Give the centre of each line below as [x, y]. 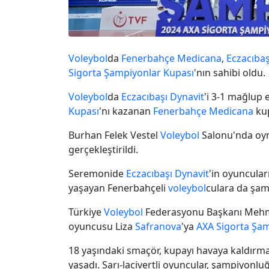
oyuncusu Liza [102, 226]
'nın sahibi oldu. [230, 72]
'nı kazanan [126, 111]
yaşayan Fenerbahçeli [118, 188]
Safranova [158, 226]
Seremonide [97, 173]
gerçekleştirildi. [103, 149]
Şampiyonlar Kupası [149, 72]
